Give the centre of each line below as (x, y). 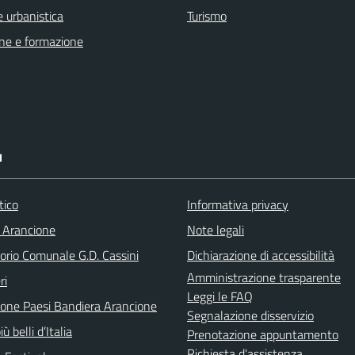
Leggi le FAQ (220, 296)
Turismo (207, 15)
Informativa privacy (238, 204)
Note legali (216, 229)
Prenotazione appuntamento (263, 334)
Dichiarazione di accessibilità (261, 255)
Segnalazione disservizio (250, 315)
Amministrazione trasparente (264, 277)
